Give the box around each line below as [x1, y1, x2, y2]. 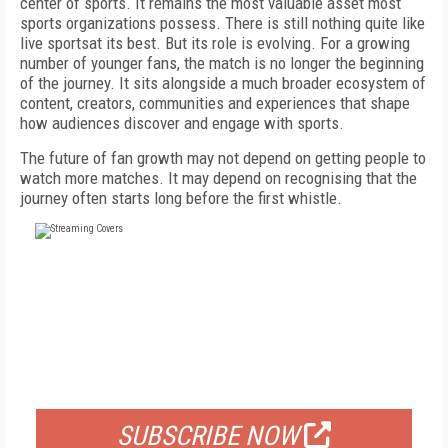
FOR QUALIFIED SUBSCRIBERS [123, 374, 325, 394]
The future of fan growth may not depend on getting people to [20, 148, 426, 168]
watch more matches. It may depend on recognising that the [20, 168, 417, 188]
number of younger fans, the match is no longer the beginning [20, 53, 424, 73]
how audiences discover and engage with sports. [20, 113, 344, 133]
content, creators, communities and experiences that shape [20, 93, 410, 113]
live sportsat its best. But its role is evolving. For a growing [20, 33, 410, 53]
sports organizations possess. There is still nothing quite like [20, 13, 425, 33]
